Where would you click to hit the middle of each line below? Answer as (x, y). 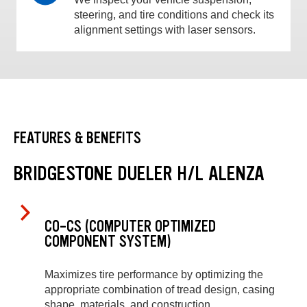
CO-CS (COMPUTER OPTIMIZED (130, 226)
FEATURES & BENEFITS (77, 138)
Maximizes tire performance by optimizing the (154, 275)
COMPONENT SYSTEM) (108, 241)
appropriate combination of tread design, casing (160, 290)
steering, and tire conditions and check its (174, 14)
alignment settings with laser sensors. (165, 29)
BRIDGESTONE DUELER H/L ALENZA (139, 174)
